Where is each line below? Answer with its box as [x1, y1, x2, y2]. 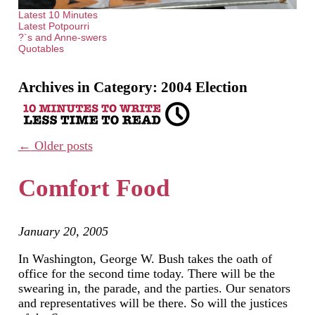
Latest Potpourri [18, 20, 89, 32]
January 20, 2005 [18, 224, 108, 239]
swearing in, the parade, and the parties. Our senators [18, 281, 290, 295]
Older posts [30, 139, 93, 153]
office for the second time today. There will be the [18, 266, 275, 281]
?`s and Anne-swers [18, 32, 107, 44]
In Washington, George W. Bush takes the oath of [18, 251, 272, 266]
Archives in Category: [18, 79, 161, 96]
